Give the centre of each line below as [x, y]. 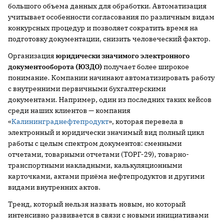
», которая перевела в [146, 122]
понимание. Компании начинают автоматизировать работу [111, 78]
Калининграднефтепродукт [60, 122]
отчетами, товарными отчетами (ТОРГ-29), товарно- [99, 155]
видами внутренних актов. [54, 187]
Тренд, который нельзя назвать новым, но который [97, 204]
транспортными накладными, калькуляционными [95, 166]
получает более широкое [146, 67]
